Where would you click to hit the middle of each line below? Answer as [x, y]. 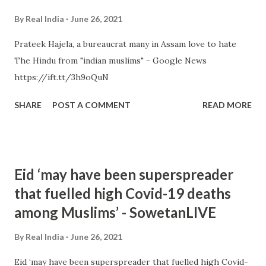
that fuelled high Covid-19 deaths [123, 193]
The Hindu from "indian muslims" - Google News [110, 61]
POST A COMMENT [91, 105]
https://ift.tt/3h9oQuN [61, 77]
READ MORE [227, 105]
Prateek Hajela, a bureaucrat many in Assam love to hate [129, 44]
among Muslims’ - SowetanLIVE [115, 212]
